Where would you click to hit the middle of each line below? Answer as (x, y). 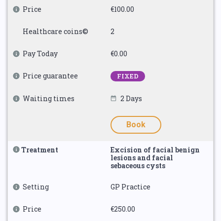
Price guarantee (50, 76)
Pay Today (40, 54)
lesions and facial (142, 158)
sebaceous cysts (138, 166)
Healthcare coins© (55, 31)
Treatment (40, 150)
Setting (36, 187)
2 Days (131, 98)
